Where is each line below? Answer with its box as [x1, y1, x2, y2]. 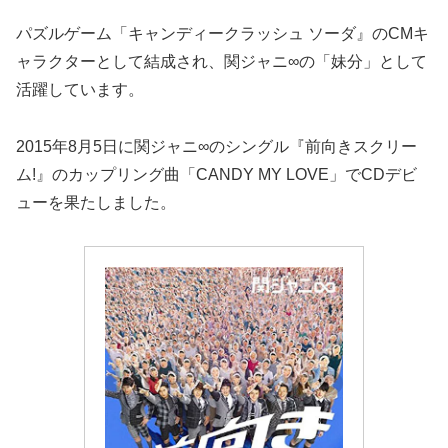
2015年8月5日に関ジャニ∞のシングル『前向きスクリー [16, 138, 417, 156]
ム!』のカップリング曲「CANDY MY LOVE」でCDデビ [16, 166, 417, 184]
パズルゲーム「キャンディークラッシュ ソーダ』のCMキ [16, 25, 429, 43]
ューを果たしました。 [16, 194, 176, 212]
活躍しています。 [16, 81, 144, 99]
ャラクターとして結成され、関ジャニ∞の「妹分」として [16, 53, 427, 71]
